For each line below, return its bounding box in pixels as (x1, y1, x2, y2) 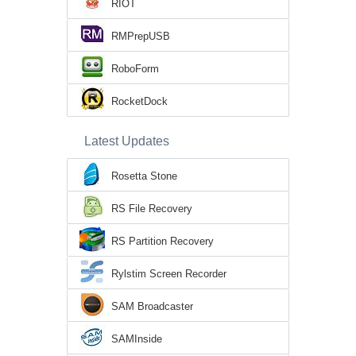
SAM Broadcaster (111, 300, 193, 312)
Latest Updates (84, 133, 169, 148)
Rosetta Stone (111, 169, 177, 182)
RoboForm (111, 62, 159, 75)
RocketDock (111, 95, 168, 107)
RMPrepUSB (111, 29, 170, 42)
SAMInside (111, 332, 162, 345)
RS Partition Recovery (111, 234, 214, 247)
